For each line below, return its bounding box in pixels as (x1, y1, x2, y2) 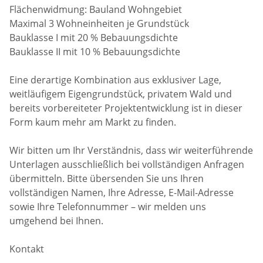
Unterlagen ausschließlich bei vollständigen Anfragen (9, 157, 245, 171)
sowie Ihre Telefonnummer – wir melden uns (9, 200, 207, 213)
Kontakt (9, 242, 45, 255)
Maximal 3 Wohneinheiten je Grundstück (9, 16, 190, 30)
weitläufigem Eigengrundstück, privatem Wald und (9, 87, 232, 100)
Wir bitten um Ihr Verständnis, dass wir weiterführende (9, 143, 254, 157)
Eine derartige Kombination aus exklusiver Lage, (9, 73, 222, 86)
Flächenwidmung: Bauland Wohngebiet (9, 2, 183, 16)
